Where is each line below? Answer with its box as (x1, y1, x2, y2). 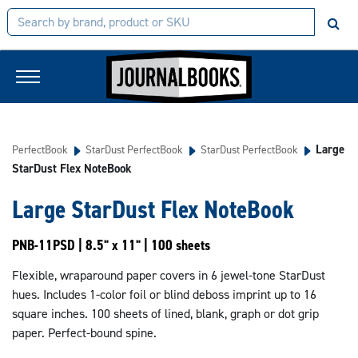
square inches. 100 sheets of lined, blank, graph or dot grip (12, 305, 319, 322)
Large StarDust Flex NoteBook (12, 193, 294, 226)
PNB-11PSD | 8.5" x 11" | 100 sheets (12, 236, 210, 255)
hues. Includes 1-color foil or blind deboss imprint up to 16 (12, 286, 316, 303)
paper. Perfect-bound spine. (12, 324, 157, 341)
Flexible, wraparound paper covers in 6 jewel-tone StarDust (12, 267, 325, 284)
